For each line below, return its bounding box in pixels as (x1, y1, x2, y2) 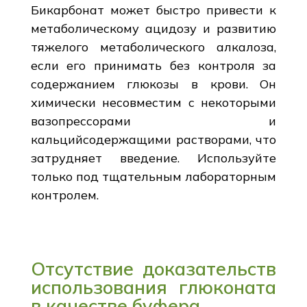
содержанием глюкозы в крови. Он (30, 75, 277, 92)
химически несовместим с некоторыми (30, 94, 277, 110)
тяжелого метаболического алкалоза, (30, 38, 277, 55)
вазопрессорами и (30, 112, 277, 129)
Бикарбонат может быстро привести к (30, 1, 277, 18)
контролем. (30, 186, 99, 203)
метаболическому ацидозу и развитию (30, 20, 277, 36)
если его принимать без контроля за (30, 57, 277, 73)
